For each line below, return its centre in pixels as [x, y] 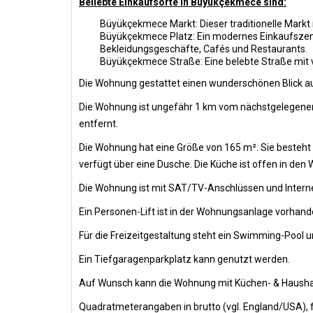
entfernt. [99, 124]
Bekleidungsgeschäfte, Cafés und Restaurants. [204, 49]
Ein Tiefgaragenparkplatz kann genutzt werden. [184, 259]
